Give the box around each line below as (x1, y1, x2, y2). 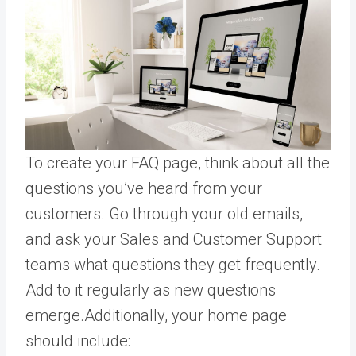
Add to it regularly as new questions (25, 280, 276, 300)
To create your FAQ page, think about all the (25, 153, 330, 172)
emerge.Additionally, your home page (25, 305, 287, 325)
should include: (25, 331, 130, 350)
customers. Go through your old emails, (25, 203, 303, 223)
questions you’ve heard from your (25, 178, 262, 198)
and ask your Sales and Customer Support (25, 229, 322, 249)
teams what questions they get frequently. (25, 254, 320, 274)
